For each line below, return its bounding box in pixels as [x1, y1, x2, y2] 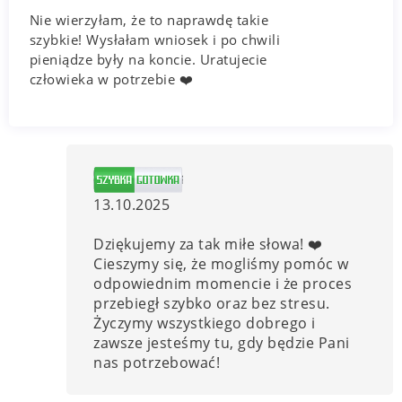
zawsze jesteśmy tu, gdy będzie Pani [93, 332, 350, 353]
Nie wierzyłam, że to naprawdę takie [29, 10, 269, 29]
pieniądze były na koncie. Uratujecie [29, 49, 267, 68]
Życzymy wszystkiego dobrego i [93, 312, 316, 333]
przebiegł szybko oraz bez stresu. [93, 293, 330, 313]
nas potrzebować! [93, 352, 221, 372]
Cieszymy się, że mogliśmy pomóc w [93, 253, 349, 274]
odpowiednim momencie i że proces [93, 273, 353, 293]
